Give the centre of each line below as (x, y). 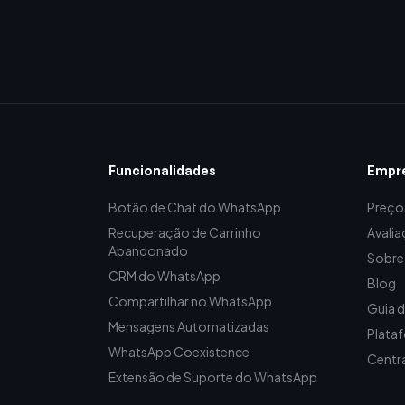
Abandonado (148, 250)
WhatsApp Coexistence (179, 351)
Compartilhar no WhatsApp (190, 301)
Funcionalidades (162, 170)
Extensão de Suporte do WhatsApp (213, 377)
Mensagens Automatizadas (189, 326)
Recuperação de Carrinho (185, 232)
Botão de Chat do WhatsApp (195, 207)
